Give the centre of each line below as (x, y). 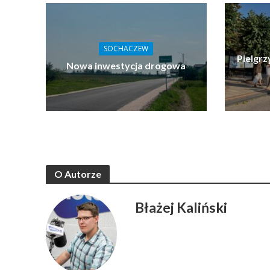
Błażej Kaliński (181, 207)
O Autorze (77, 174)
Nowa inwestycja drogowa (126, 65)
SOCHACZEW (126, 48)
